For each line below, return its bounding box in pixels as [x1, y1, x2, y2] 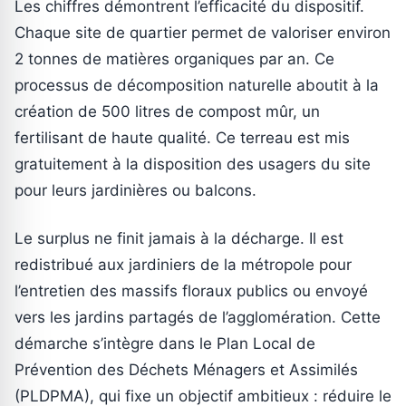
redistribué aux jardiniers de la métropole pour [14, 256, 352, 275]
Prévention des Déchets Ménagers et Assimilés [14, 361, 358, 380]
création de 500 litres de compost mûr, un [14, 102, 320, 121]
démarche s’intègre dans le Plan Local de [14, 334, 315, 353]
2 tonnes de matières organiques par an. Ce [14, 50, 334, 69]
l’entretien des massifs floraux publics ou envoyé [14, 282, 368, 301]
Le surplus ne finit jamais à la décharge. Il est [14, 229, 343, 248]
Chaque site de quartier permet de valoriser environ [14, 24, 391, 43]
